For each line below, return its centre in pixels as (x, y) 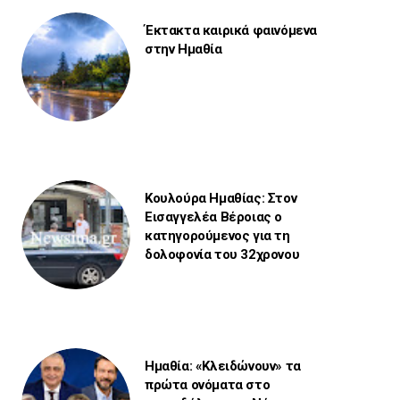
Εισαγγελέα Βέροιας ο (213, 217)
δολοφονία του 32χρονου (222, 254)
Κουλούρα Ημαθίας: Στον (221, 198)
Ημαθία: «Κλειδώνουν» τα (222, 366)
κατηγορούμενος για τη (217, 235)
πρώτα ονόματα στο (207, 384)
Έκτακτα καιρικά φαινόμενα (230, 30)
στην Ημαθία (183, 49)
